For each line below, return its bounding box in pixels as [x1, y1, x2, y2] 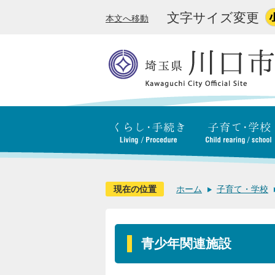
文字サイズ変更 [167, 10, 259, 25]
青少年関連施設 [141, 236, 231, 250]
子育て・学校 [217, 184, 268, 194]
